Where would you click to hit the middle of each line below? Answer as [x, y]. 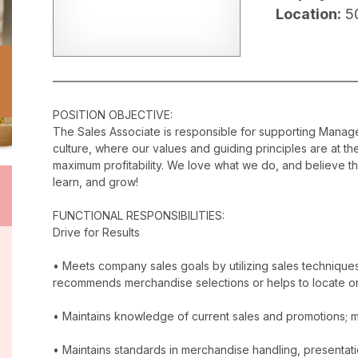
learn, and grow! [95, 182]
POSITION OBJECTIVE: [113, 115]
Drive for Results [96, 233]
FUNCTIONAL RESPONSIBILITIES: [139, 216]
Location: [308, 14]
